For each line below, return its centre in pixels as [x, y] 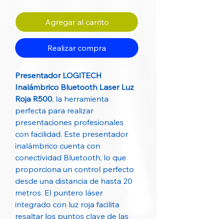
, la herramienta [80, 99]
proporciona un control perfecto [75, 169]
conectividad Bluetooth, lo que [71, 157]
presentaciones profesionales [69, 122]
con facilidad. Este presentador [72, 134]
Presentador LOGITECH [58, 75]
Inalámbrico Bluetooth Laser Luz [75, 87]
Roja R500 [34, 99]
